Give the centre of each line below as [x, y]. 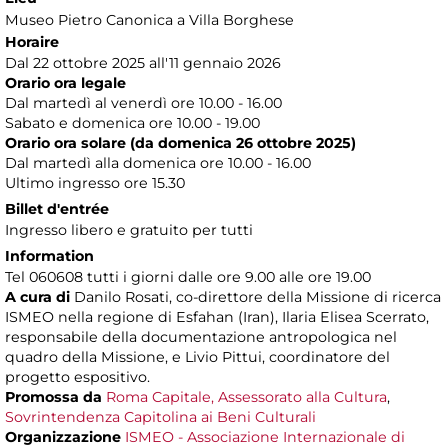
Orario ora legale [65, 82]
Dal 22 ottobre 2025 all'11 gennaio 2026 [143, 62]
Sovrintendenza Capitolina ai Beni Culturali [160, 416]
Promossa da [55, 396]
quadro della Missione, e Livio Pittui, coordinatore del [197, 356]
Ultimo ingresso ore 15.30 [95, 182]
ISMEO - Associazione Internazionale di [265, 436]
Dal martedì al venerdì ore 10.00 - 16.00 [143, 102]
